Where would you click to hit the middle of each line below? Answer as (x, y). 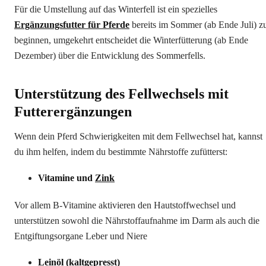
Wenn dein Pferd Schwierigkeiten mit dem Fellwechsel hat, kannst (138, 137)
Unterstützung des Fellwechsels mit (121, 94)
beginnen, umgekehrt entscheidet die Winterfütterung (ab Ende (131, 40)
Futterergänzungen (73, 112)
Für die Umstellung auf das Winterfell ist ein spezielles (116, 9)
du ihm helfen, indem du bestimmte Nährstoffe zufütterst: (121, 152)
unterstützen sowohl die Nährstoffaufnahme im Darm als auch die (137, 221)
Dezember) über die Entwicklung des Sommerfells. (110, 56)
